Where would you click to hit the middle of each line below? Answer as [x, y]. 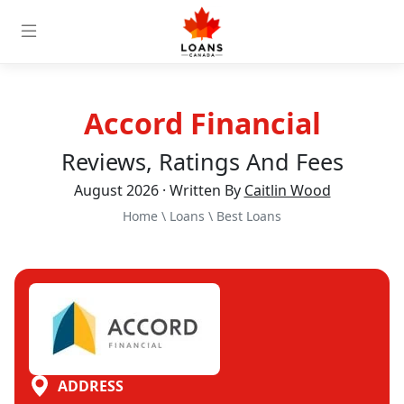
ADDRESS [91, 386]
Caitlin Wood [287, 190]
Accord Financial [202, 123]
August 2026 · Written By [159, 190]
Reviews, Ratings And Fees [202, 161]
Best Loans [249, 216]
